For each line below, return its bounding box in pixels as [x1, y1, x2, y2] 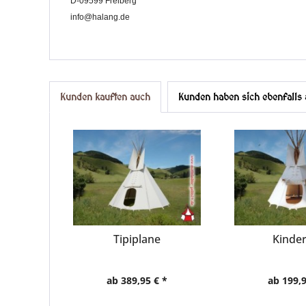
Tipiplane [113, 232, 161, 247]
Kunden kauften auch [60, 91, 150, 103]
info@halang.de [70, 12, 130, 22]
